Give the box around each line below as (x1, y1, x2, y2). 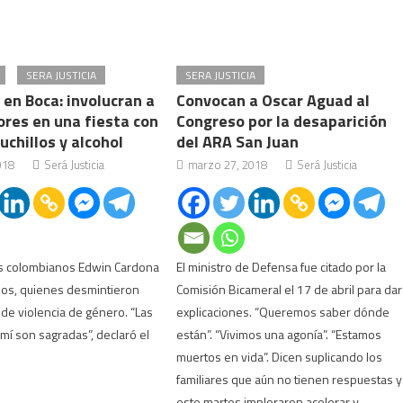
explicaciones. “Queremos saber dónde (176, 302, 390, 321)
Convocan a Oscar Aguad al (176, 88, 371, 112)
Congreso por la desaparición (176, 109, 388, 133)
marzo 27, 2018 (188, 156, 268, 174)
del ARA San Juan (176, 130, 300, 154)
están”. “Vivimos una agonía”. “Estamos (176, 325, 382, 344)
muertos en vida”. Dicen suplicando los (176, 347, 383, 366)
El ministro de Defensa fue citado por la (176, 257, 387, 276)
